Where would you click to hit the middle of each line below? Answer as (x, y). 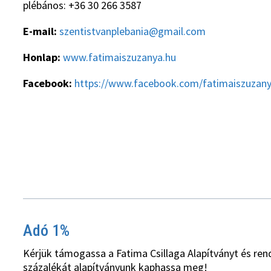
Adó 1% (47, 231)
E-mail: (41, 31)
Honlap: (42, 57)
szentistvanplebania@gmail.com (133, 31)
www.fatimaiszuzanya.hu (120, 57)
